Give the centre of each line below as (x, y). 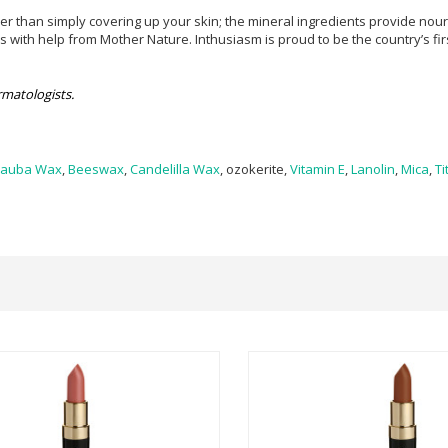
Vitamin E (317, 169)
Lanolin (373, 169)
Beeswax (96, 169)
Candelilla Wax (175, 169)
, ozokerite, (255, 169)
